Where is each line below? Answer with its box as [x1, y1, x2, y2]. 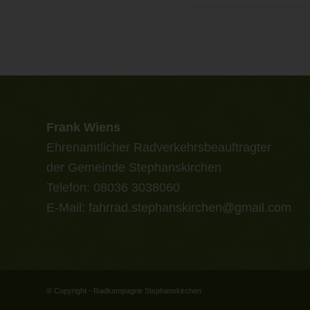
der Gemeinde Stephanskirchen [46, 161, 221, 175]
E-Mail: [46, 201, 89, 215]
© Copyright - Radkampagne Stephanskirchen [46, 286, 201, 295]
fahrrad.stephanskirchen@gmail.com [89, 201, 291, 215]
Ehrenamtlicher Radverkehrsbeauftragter [46, 140, 271, 155]
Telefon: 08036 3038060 [46, 181, 180, 195]
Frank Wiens [46, 120, 120, 135]
